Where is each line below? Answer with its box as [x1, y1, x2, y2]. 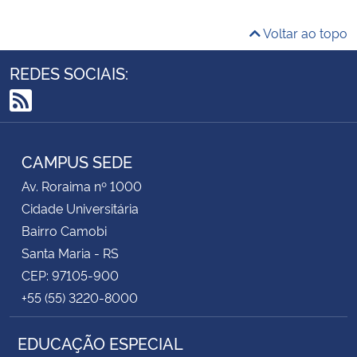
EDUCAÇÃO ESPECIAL [18, 331, 183, 354]
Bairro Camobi [22, 221, 107, 239]
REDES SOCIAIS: [10, 61, 128, 84]
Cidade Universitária [22, 198, 139, 217]
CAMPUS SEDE [22, 149, 132, 172]
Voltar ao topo [261, 23, 347, 41]
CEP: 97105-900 [22, 265, 119, 284]
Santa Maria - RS [22, 243, 119, 261]
